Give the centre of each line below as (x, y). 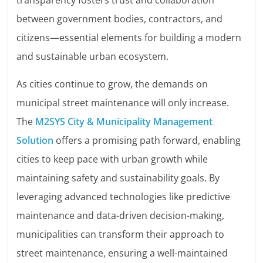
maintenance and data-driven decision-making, (121, 216)
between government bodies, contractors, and (120, 19)
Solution (35, 141)
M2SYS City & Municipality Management (124, 122)
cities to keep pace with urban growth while (112, 159)
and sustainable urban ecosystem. (93, 57)
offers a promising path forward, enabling (147, 141)
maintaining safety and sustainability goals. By (118, 178)
